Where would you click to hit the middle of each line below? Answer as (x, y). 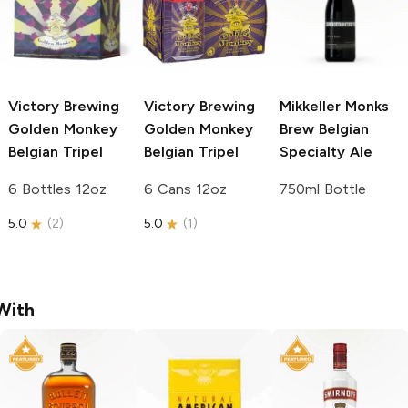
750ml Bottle (323, 189)
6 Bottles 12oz (57, 189)
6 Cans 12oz (185, 189)
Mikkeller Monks (334, 107)
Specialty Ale (326, 152)
